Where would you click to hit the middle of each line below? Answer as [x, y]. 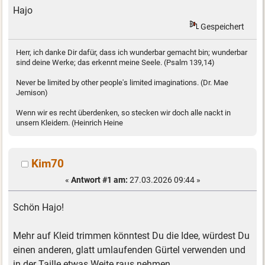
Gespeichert [222, 26]
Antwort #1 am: [99, 180]
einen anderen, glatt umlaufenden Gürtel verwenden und [130, 250]
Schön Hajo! [39, 208]
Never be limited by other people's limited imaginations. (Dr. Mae [122, 83]
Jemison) [32, 93]
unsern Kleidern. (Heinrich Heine [70, 123]
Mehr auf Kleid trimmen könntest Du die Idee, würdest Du [132, 236]
